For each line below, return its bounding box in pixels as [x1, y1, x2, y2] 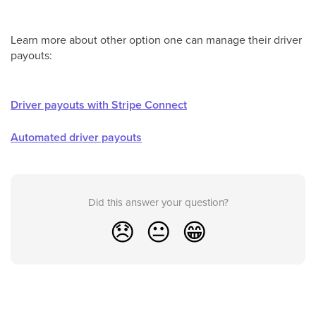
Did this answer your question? [87, 194, 229, 209]
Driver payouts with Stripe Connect [11, 96, 187, 113]
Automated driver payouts [11, 128, 142, 145]
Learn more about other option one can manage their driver [11, 31, 302, 47]
